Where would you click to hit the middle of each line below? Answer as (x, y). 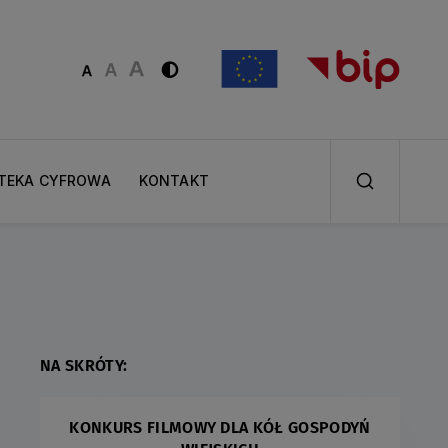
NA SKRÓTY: (84, 365)
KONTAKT (173, 181)
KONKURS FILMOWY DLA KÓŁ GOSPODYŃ (220, 427)
